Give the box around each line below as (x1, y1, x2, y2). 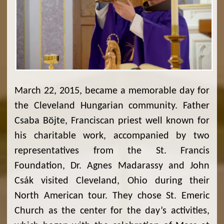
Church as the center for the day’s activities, (14, 206, 209, 216)
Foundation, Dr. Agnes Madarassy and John (14, 161, 209, 171)
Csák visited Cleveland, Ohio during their (14, 176, 209, 186)
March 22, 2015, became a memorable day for (14, 86, 209, 96)
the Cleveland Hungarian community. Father (14, 101, 209, 111)
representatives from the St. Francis (14, 146, 209, 156)
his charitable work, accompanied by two (14, 131, 209, 141)
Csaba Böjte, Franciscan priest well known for (14, 116, 209, 126)
